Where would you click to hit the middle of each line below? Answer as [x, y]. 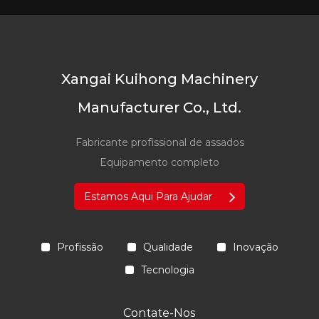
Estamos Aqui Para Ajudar [149, 197]
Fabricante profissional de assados [159, 143]
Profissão [80, 247]
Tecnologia [167, 270]
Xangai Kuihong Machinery [159, 79]
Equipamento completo [159, 163]
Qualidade [168, 247]
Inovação [255, 247]
